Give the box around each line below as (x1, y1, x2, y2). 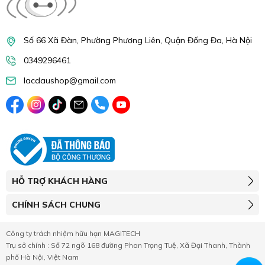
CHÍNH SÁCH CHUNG (12, 199, 101, 210)
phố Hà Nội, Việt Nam (6, 252, 79, 261)
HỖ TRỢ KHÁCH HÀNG (12, 175, 108, 186)
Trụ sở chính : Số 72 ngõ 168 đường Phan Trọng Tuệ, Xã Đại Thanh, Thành (6, 240, 250, 250)
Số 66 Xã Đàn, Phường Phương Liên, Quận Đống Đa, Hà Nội (24, 34, 252, 46)
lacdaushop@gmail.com (24, 75, 116, 86)
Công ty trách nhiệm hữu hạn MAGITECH (6, 228, 140, 238)
